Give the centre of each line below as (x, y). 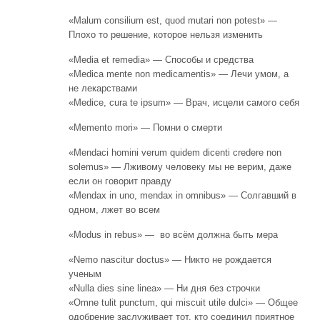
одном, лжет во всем (114, 209)
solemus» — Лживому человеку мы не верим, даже (180, 166)
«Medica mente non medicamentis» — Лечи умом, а (179, 74)
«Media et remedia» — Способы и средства (161, 59)
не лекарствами (103, 88)
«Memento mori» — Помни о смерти (145, 127)
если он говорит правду (120, 181)
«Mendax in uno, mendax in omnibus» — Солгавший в (182, 195)
